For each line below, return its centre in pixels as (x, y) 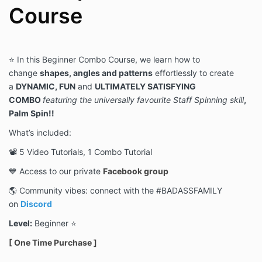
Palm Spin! (30, 113)
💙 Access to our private (55, 171)
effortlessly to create (193, 73)
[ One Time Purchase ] (53, 243)
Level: (20, 223)
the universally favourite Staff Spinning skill (162, 100)
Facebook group (136, 171)
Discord (36, 204)
